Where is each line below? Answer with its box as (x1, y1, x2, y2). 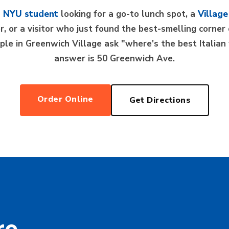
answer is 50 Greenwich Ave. (54, 53, 175, 64)
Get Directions (129, 95, 191, 106)
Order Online (37, 94, 94, 105)
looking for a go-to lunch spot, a (58, 8, 198, 20)
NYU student (3, 8, 58, 20)
